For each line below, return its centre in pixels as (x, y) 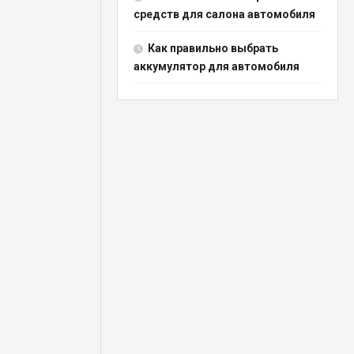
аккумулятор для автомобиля (217, 66)
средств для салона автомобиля (225, 14)
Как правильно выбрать (213, 48)
